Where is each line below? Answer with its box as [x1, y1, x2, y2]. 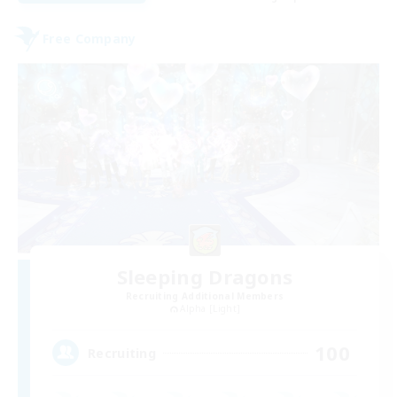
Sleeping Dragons [116, 262, 293, 290]
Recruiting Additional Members [125, 289, 284, 302]
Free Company [43, 30, 136, 48]
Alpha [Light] [180, 301, 241, 315]
